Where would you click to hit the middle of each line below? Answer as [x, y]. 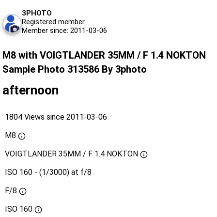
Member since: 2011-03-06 [64, 31]
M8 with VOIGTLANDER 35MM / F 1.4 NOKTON [104, 55]
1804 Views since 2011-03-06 [56, 117]
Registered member [53, 22]
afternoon [31, 90]
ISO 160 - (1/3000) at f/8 [48, 172]
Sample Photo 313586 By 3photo [75, 70]
